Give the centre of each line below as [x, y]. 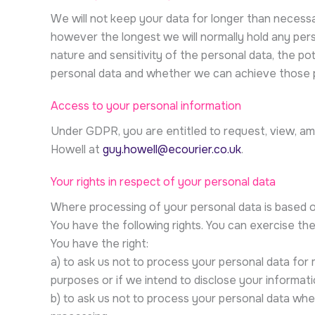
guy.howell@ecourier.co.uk [172, 149]
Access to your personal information [146, 106]
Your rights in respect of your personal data [163, 182]
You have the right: [99, 244]
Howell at [77, 149]
